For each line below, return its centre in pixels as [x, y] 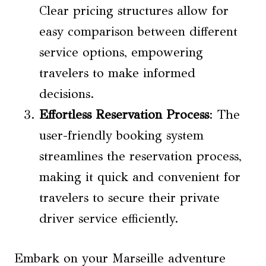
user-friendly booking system [121, 136]
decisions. [67, 94]
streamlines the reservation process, [140, 156]
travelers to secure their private [129, 198]
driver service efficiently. [109, 219]
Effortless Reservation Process [124, 115]
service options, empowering [121, 53]
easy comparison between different [138, 32]
